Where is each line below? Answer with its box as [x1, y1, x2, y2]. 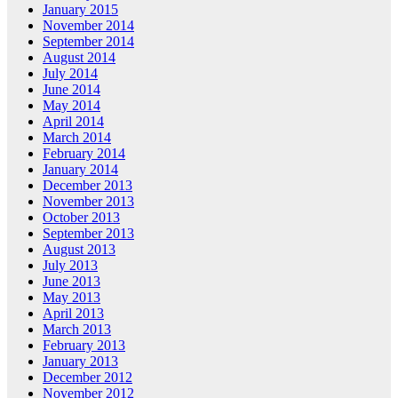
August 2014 [43, 50, 115, 66]
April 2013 [43, 306, 104, 322]
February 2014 [43, 146, 125, 162]
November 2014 [43, 18, 134, 34]
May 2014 [43, 98, 100, 114]
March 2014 [43, 130, 111, 146]
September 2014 [43, 34, 134, 50]
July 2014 [43, 66, 98, 82]
